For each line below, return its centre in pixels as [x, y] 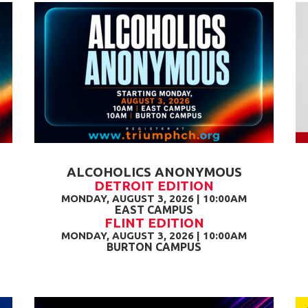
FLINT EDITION [154, 223]
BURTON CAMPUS [154, 247]
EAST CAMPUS [154, 210]
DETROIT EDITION [154, 186]
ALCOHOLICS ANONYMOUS [154, 172]
